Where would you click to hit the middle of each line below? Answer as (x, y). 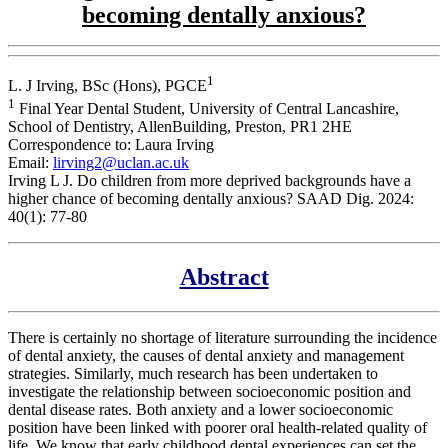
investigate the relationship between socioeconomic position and (209, 391)
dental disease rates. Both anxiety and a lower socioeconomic (200, 409)
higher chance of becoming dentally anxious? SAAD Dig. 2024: (211, 199)
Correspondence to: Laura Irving (111, 145)
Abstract (224, 277)
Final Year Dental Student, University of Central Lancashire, (207, 109)
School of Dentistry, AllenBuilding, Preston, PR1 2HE (180, 127)
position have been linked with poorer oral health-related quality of (217, 427)
